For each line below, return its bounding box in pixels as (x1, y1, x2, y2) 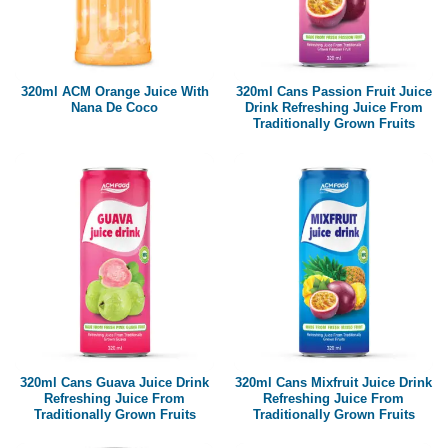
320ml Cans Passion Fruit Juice (235, 84, 432, 100)
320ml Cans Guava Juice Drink (20, 374, 209, 390)
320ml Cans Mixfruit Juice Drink (235, 374, 432, 390)
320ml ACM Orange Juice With (20, 84, 209, 100)
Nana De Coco (71, 100, 158, 116)
